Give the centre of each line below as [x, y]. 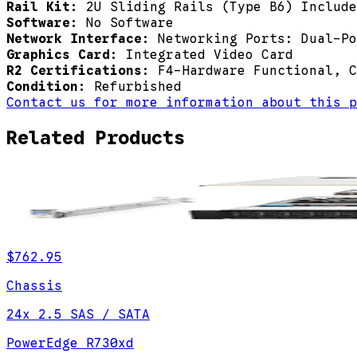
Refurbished [138, 86]
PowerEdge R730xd [70, 344]
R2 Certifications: [82, 71]
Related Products [96, 138]
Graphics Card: [66, 55]
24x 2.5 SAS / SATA [78, 315]
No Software [130, 23]
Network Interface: [82, 39]
